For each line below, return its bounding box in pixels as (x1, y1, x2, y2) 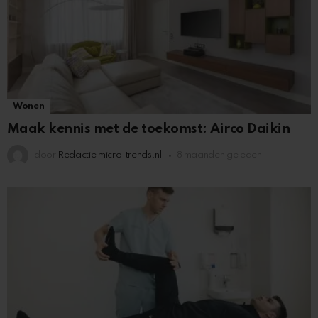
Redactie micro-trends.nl (57, 150, 162, 160)
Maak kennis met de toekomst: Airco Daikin (7, 122, 290, 136)
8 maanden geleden (176, 150, 262, 160)
